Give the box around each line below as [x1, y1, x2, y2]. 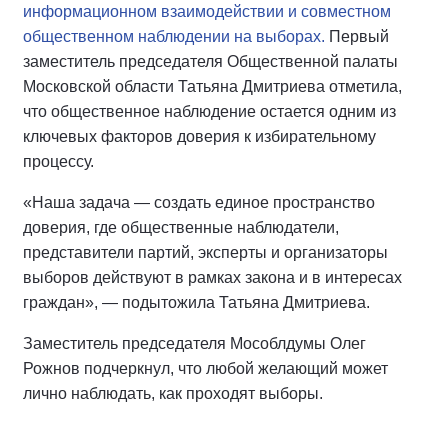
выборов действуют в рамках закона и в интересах [23, 269, 402, 286]
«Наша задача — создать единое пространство [23, 194, 375, 211]
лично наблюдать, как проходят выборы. [23, 385, 323, 402]
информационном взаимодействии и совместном [23, 3, 391, 20]
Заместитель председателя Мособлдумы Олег [23, 335, 366, 352]
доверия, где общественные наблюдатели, [23, 219, 339, 236]
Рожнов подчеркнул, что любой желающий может [23, 360, 388, 377]
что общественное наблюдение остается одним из [23, 103, 396, 120]
